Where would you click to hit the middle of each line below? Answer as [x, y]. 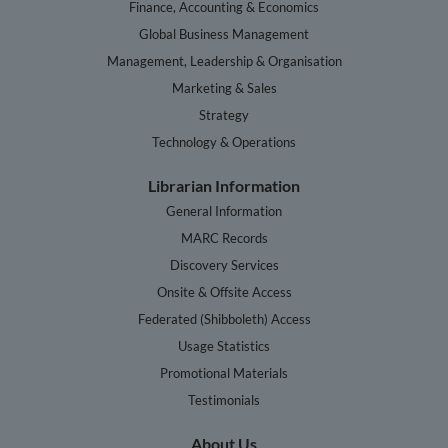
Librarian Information [224, 186]
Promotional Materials [224, 372]
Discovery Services [224, 264]
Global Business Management [224, 34]
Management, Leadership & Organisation [224, 61]
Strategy [224, 115]
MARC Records [224, 237]
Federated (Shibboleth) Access [224, 318]
